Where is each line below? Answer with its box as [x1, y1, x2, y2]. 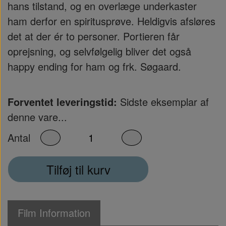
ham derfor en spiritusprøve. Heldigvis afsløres [8, 14, 215, 28]
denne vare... [8, 109, 67, 124]
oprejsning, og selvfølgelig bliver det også [8, 44, 191, 59]
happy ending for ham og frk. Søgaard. [8, 59, 181, 74]
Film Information [18, 205, 90, 220]
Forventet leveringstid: [8, 94, 117, 109]
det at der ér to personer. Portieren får [8, 29, 180, 43]
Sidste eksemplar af [117, 94, 209, 109]
